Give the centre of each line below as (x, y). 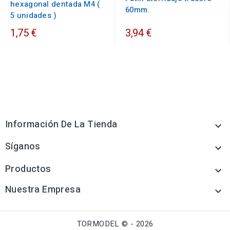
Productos (28, 169)
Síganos (23, 147)
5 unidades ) (34, 16)
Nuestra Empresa (43, 190)
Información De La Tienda (61, 125)
